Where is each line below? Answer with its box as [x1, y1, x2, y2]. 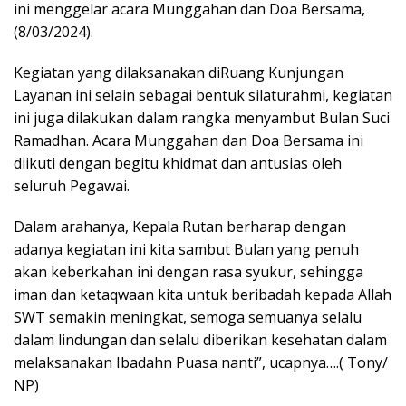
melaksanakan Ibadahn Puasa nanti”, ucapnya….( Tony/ [14, 353, 388, 372]
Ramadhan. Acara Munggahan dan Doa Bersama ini [14, 130, 363, 150]
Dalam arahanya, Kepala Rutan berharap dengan [14, 217, 346, 237]
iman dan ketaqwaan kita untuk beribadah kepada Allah [14, 285, 391, 304]
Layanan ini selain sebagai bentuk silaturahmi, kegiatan [14, 85, 392, 105]
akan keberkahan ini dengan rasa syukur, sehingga [14, 262, 363, 282]
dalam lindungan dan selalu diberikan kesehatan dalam [14, 330, 387, 350]
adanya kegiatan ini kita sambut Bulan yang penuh [14, 239, 359, 259]
